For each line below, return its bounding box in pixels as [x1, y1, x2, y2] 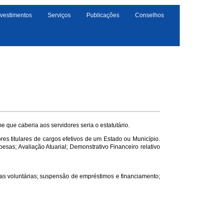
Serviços [48, 12, 71, 19]
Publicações [86, 12, 119, 19]
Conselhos [135, 12, 164, 19]
